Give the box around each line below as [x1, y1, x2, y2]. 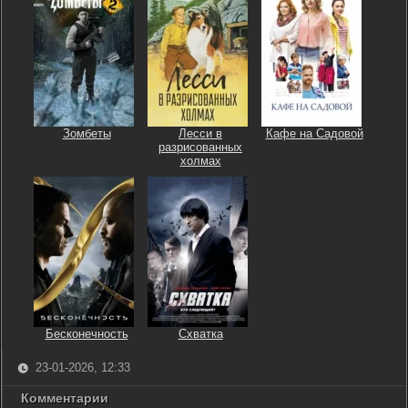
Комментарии [21, 391, 108, 405]
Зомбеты [62, 127, 111, 140]
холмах [179, 154, 221, 168]
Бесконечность [45, 327, 128, 341]
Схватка [178, 327, 223, 341]
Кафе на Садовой [265, 127, 363, 140]
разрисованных [158, 140, 242, 154]
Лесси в [178, 127, 222, 140]
